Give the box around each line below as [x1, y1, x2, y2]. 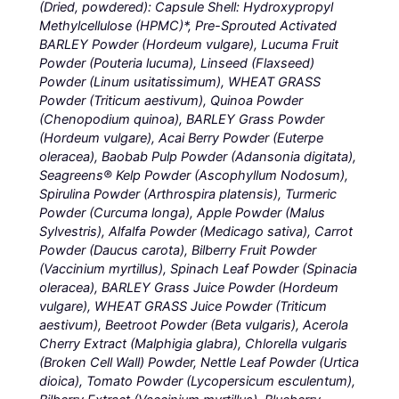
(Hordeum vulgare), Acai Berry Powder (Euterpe [39, 129, 324, 146]
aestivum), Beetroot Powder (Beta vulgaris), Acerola [39, 316, 349, 333]
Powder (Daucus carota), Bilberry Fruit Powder [39, 241, 317, 258]
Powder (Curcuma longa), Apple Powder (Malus [39, 204, 326, 221]
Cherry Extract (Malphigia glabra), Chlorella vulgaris [39, 335, 348, 352]
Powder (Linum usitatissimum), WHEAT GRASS [39, 73, 322, 90]
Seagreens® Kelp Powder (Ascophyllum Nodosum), [39, 167, 349, 183]
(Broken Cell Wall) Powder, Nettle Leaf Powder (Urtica [39, 354, 360, 370]
